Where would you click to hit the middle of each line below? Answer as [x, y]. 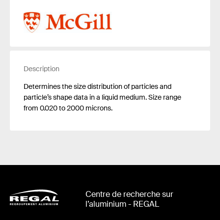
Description [41, 69]
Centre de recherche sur [129, 194]
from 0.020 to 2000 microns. [68, 108]
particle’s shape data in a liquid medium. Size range [102, 97]
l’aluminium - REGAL [122, 204]
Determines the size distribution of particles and [97, 86]
